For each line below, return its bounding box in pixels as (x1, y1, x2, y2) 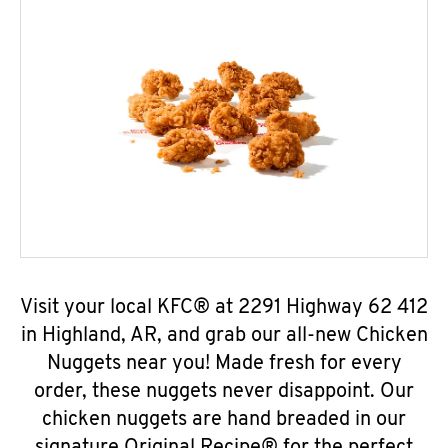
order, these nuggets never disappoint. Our (34, 382, 414, 402)
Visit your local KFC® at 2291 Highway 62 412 (20, 298, 428, 318)
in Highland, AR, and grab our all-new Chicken (20, 326, 428, 346)
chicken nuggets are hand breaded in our (42, 410, 406, 430)
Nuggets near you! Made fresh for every (46, 354, 402, 374)
